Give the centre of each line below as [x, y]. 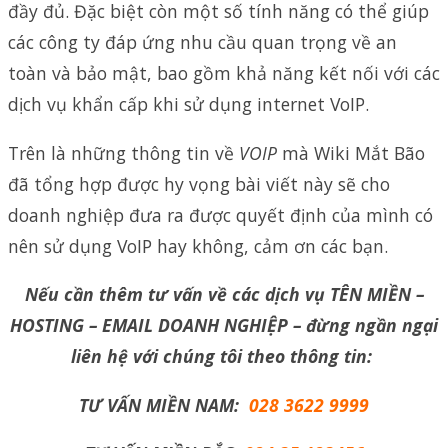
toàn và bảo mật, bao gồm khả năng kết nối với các [224, 72]
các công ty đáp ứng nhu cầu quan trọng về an [202, 41]
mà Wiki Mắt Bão [351, 152]
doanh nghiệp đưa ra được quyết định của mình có [220, 214]
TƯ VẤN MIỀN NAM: [161, 404]
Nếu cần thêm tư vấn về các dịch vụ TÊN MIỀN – [224, 294]
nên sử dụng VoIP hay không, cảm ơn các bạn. [198, 245]
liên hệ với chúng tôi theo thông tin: [224, 356]
